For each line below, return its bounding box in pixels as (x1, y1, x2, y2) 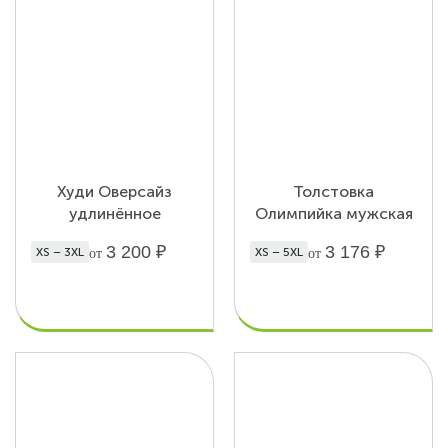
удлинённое (68, 203, 161, 223)
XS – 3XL (36, 244, 84, 259)
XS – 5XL (255, 244, 303, 259)
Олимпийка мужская (254, 203, 413, 223)
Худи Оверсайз (57, 181, 172, 201)
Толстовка (293, 181, 374, 201)
